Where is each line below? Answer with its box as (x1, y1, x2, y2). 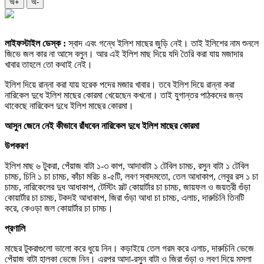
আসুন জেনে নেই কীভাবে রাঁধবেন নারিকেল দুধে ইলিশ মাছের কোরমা (5, 120, 199, 131)
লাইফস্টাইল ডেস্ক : (5, 38, 68, 48)
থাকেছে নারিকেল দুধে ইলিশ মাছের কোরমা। (5, 100, 134, 111)
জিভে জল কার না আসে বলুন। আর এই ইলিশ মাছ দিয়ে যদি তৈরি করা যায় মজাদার (5, 48, 243, 59)
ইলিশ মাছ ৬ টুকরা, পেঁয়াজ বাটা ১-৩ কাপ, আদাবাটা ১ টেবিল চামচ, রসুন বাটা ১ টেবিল (5, 160, 249, 171)
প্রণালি (5, 223, 25, 233)
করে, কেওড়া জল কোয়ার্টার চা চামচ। (5, 203, 113, 213)
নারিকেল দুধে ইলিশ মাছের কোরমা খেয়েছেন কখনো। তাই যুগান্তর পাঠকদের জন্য (5, 90, 243, 100)
